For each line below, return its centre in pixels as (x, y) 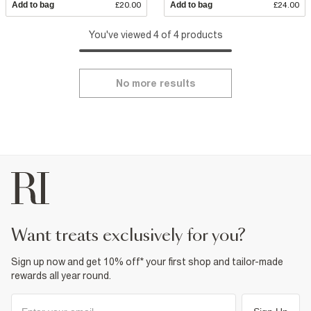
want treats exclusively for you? (136, 236)
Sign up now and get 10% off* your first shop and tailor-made (147, 261)
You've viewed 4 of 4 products (155, 34)
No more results (155, 83)
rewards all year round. (61, 275)
